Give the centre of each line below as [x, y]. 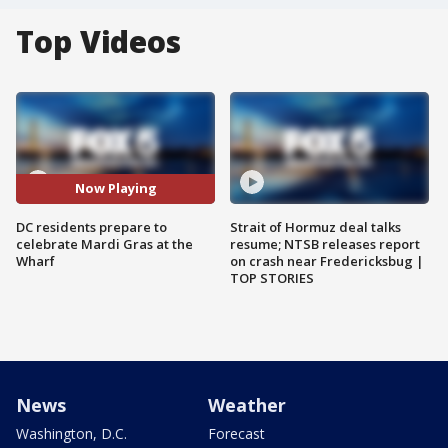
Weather [247, 404]
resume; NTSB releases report [325, 243]
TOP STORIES [272, 277]
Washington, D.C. [71, 433]
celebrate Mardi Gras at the [104, 243]
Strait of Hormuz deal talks [315, 226]
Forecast [236, 433]
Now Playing [115, 188]
